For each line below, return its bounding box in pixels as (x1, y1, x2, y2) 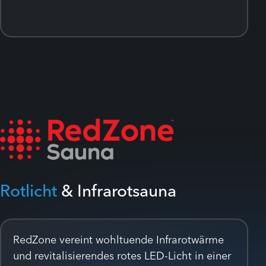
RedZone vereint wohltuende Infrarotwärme (13, 232, 224, 246)
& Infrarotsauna (57, 180, 176, 201)
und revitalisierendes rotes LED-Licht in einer (13, 248, 231, 262)
